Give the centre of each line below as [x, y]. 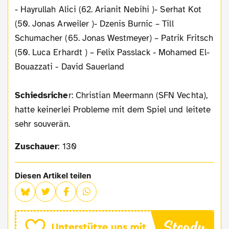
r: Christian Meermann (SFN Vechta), [138, 95]
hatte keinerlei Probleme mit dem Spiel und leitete [113, 109]
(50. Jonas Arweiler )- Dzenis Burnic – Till [94, 24]
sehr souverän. [42, 124]
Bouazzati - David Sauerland [70, 66]
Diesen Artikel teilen [53, 175]
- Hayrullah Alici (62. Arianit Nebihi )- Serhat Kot [108, 9]
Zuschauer [39, 146]
